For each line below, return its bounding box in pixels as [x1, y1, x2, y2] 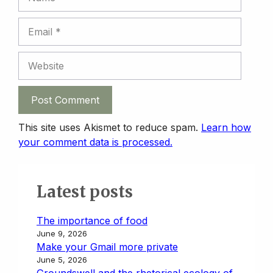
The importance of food [37, 214, 147, 227]
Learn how [201, 121, 251, 133]
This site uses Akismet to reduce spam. [18, 121, 201, 133]
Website [18, 52, 54, 65]
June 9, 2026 [37, 228, 87, 238]
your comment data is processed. [18, 135, 172, 148]
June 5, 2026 [37, 254, 87, 264]
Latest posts [37, 181, 133, 202]
